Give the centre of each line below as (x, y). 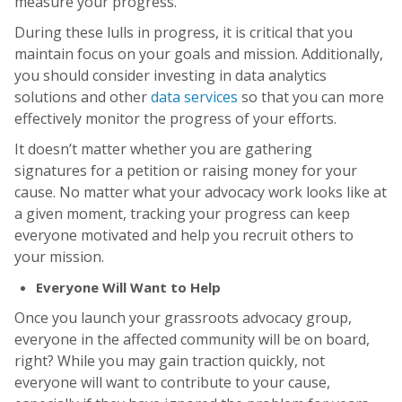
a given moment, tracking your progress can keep (182, 214)
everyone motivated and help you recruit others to (184, 236)
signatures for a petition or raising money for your (186, 171)
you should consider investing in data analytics (170, 76)
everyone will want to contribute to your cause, (172, 383)
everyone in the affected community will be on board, (192, 340)
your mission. (61, 257)
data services (194, 97)
